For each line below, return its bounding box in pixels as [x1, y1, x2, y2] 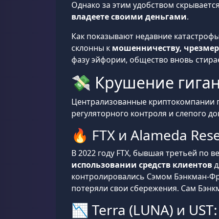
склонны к [71, 43, 112, 53]
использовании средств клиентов [71, 159, 212, 170]
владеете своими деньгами [71, 11, 187, 22]
